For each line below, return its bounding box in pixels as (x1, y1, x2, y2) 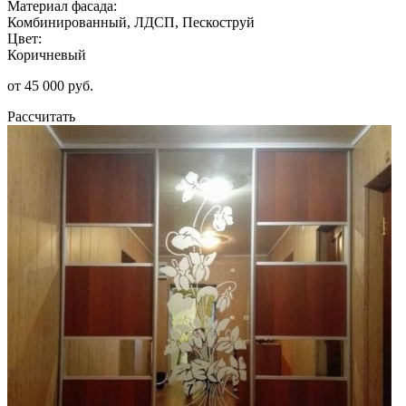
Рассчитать (7, 108, 75, 124)
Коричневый (7, 46, 86, 63)
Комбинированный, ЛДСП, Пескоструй (7, 14, 255, 30)
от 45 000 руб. (7, 77, 93, 93)
